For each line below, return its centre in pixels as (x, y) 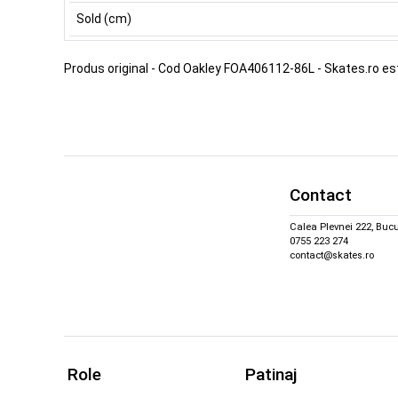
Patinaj (271, 375)
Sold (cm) (103, 18)
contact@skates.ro (332, 255)
